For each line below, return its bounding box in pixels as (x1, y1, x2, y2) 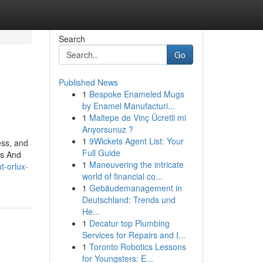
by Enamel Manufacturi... (82, 100, 175, 112)
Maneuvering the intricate (89, 159, 184, 170)
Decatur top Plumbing (89, 217, 170, 229)
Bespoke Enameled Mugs (89, 88, 184, 100)
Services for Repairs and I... (82, 229, 186, 241)
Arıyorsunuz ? (82, 123, 133, 135)
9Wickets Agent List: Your (89, 135, 184, 147)
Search (58, 33, 85, 45)
